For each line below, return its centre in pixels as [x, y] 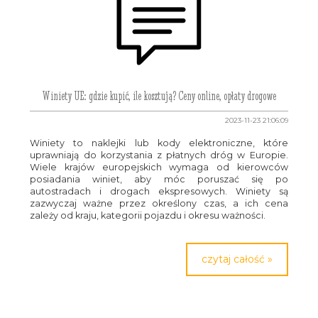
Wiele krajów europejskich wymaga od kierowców [159, 167]
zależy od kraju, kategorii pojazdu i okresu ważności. [148, 215]
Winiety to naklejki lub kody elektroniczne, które [159, 143]
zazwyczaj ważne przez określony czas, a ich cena [159, 203]
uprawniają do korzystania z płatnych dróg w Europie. [159, 155]
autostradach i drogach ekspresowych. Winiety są [159, 191]
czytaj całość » [237, 259]
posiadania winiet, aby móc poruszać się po [159, 179]
